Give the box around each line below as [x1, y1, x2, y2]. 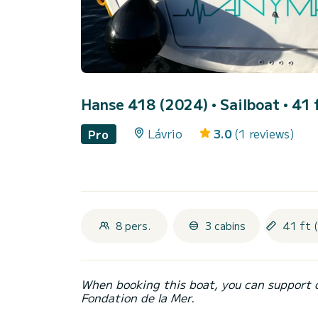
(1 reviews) [234, 125, 295, 143]
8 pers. [115, 218, 150, 233]
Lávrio [147, 125, 182, 143]
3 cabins [204, 218, 246, 233]
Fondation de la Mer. [81, 288, 194, 306]
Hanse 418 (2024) [81, 94, 212, 115]
